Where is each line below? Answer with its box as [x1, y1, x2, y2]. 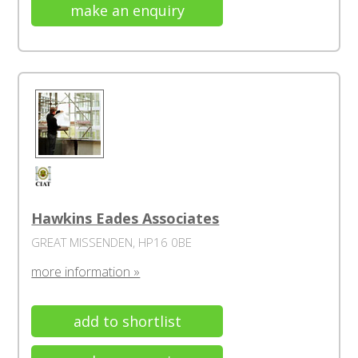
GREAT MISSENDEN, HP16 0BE [31, 234, 193, 250]
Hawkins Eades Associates [31, 209, 220, 228]
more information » [31, 263, 141, 280]
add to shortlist [73, 312, 181, 331]
